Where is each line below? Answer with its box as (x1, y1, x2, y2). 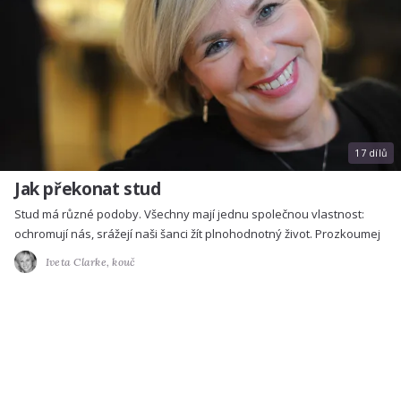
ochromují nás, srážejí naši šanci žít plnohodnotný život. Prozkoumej (14, 226, 380, 243)
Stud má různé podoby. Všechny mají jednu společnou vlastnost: (14, 206, 364, 223)
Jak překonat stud (14, 177, 161, 201)
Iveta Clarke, (46, 254, 113, 269)
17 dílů (354, 147, 388, 160)
